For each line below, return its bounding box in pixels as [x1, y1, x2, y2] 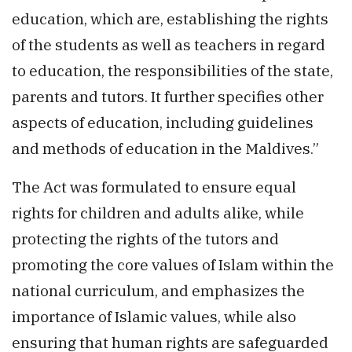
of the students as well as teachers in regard [12, 35, 325, 55]
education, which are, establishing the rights [12, 9, 328, 29]
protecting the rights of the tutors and [12, 229, 279, 249]
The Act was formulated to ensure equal [12, 177, 296, 197]
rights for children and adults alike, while [12, 203, 304, 223]
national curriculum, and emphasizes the [12, 280, 305, 301]
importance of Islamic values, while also [12, 306, 296, 327]
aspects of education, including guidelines [12, 112, 313, 133]
